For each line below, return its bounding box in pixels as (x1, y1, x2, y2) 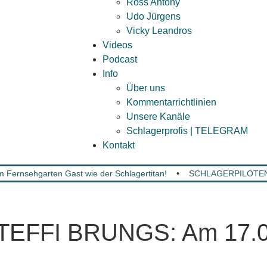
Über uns (126, 83, 165, 93)
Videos (103, 40, 132, 50)
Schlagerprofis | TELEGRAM (126, 126, 248, 136)
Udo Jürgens (126, 11, 181, 21)
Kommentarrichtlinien (126, 97, 216, 107)
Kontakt (103, 140, 135, 150)
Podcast (103, 54, 137, 64)
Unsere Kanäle (126, 111, 190, 122)
